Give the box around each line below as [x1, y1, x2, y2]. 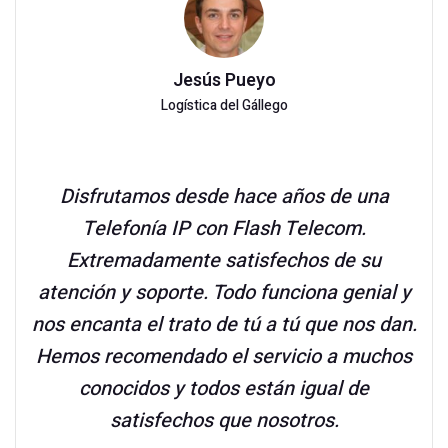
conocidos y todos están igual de [79, 374, 369, 403]
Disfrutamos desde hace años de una [59, 182, 389, 211]
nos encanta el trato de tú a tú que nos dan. [31, 310, 417, 339]
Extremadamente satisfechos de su [67, 246, 381, 275]
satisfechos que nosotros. [109, 406, 339, 435]
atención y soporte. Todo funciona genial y [37, 278, 411, 307]
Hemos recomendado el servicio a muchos [36, 342, 412, 371]
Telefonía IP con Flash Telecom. [82, 214, 366, 243]
